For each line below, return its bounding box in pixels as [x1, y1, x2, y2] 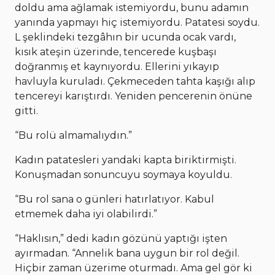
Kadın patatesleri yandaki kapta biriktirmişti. [15, 153, 236, 166]
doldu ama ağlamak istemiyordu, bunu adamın [15, 1, 249, 14]
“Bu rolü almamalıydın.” [15, 129, 132, 141]
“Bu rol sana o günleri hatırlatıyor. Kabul [15, 193, 214, 205]
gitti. [15, 104, 38, 117]
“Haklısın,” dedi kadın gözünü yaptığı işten [15, 232, 227, 244]
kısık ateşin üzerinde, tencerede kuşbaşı [15, 45, 217, 58]
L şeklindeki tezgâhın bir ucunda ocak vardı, [15, 31, 236, 43]
